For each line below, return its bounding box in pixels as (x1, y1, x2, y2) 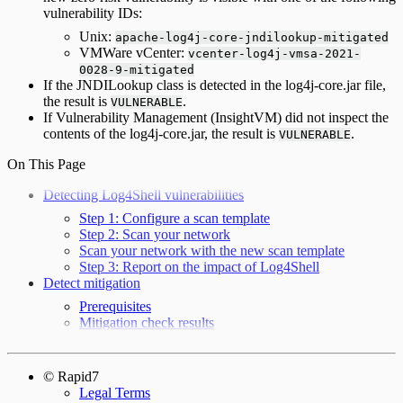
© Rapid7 (43, 368, 99, 384)
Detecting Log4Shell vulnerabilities (43, 186, 244, 202)
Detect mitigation (43, 274, 140, 291)
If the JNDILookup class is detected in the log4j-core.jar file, (43, 76, 386, 93)
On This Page (7, 156, 85, 172)
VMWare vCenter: (79, 44, 188, 60)
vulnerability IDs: (43, 4, 142, 21)
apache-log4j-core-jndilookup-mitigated (115, 30, 389, 44)
